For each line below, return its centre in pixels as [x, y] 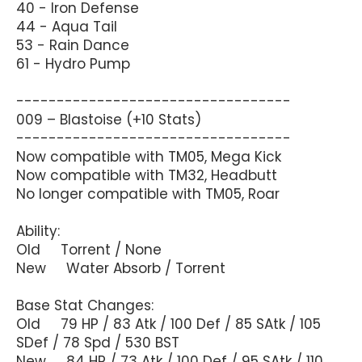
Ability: [38, 231]
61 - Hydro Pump [73, 63]
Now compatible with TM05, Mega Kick [149, 156]
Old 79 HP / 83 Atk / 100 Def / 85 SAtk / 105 [168, 324]
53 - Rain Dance [73, 45]
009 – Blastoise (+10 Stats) [109, 119]
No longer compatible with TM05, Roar [148, 194]
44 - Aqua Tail [67, 26]
